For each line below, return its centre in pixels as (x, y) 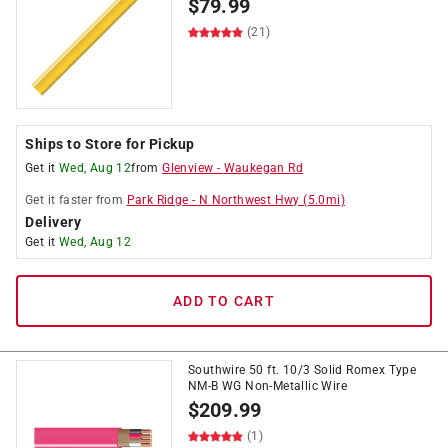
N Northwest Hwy (249, 200)
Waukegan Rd (263, 168)
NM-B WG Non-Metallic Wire (267, 386)
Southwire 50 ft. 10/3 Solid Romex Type (302, 370)
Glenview (188, 168)
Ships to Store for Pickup (110, 144)
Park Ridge (157, 200)
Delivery (53, 222)
